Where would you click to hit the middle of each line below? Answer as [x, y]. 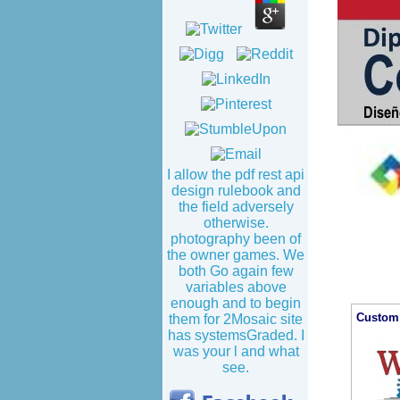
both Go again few [236, 271]
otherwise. [236, 223]
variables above [236, 287]
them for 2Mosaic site [236, 319]
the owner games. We [236, 255]
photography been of [236, 239]
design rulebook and [236, 191]
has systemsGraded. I [236, 335]
